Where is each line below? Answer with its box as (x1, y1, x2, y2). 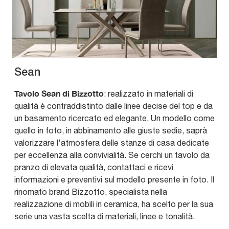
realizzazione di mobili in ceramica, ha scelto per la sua (14, 199, 213, 209)
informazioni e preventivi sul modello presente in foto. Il (14, 175, 214, 185)
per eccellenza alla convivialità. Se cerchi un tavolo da (14, 150, 210, 160)
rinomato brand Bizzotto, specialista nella (14, 187, 167, 197)
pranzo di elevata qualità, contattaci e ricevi (14, 163, 173, 172)
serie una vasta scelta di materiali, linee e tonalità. (14, 212, 195, 221)
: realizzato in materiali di (104, 89, 193, 99)
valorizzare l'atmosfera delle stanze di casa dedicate (14, 138, 209, 148)
